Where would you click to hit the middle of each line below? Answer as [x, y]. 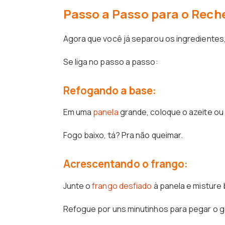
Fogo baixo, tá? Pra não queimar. [123, 135]
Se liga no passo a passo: [110, 62]
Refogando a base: [109, 90]
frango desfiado [122, 186]
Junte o [78, 186]
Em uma [78, 112]
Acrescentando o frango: [126, 164]
